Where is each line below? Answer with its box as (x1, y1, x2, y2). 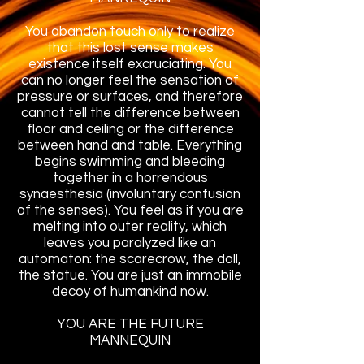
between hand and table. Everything (18, 138, 242, 153)
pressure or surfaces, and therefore (17, 89, 243, 104)
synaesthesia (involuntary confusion (19, 187, 240, 201)
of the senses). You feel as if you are (16, 203, 244, 218)
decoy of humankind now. (51, 284, 209, 299)
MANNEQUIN (89, 333, 171, 348)
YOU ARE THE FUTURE (56, 317, 204, 331)
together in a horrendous (52, 171, 208, 185)
